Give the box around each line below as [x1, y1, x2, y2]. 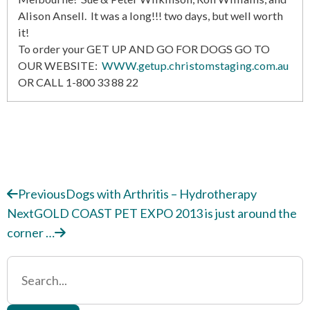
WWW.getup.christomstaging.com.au [102, 59, 289, 72]
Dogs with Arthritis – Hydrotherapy [66, 186, 257, 201]
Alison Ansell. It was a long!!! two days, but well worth [18, 9, 283, 22]
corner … [7, 225, 55, 240]
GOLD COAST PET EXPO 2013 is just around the [34, 206, 297, 221]
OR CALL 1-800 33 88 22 [18, 75, 138, 89]
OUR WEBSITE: [18, 59, 102, 72]
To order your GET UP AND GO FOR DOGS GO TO [18, 42, 270, 55]
